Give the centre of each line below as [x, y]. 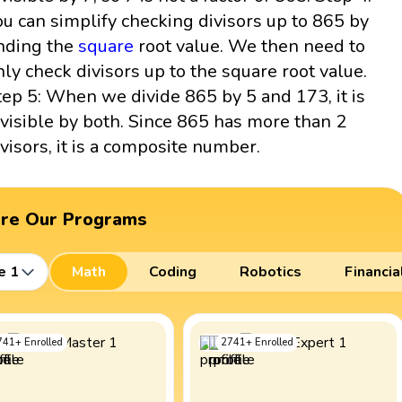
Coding [172, 272]
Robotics [270, 272]
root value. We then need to [250, 46]
